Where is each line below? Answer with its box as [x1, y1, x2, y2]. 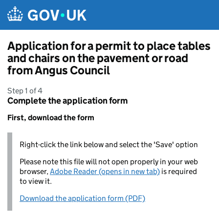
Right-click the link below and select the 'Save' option [20, 140, 198, 149]
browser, [20, 167, 50, 176]
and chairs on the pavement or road [7, 51, 188, 65]
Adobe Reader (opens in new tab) [50, 167, 160, 176]
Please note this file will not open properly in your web [20, 157, 198, 166]
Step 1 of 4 [7, 86, 43, 95]
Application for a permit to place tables [7, 39, 211, 53]
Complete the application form [7, 95, 128, 106]
